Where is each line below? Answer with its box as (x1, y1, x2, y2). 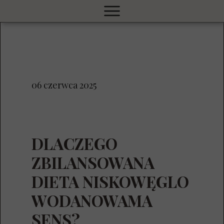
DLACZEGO (31, 132, 117, 154)
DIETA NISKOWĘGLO (31, 170, 189, 192)
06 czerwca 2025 (31, 79, 96, 91)
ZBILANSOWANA (31, 151, 154, 173)
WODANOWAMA (31, 189, 152, 211)
